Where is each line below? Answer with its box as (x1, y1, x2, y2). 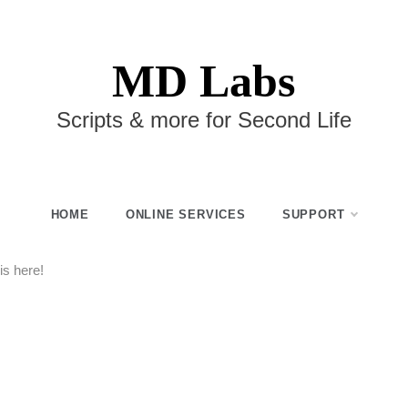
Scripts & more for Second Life (56, 107, 352, 132)
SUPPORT (281, 208, 345, 221)
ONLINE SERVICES (125, 208, 246, 221)
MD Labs (112, 56, 296, 107)
